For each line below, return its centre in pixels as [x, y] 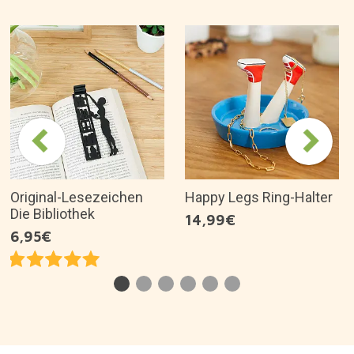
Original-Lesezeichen [77, 197]
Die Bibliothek [53, 214]
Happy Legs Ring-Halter [259, 197]
